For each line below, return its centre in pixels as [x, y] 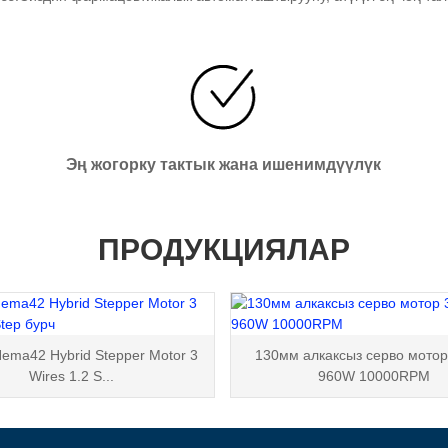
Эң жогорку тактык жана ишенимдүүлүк [224, 164]
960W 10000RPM [374, 375]
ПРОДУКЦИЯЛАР [224, 249]
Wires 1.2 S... [71, 375]
